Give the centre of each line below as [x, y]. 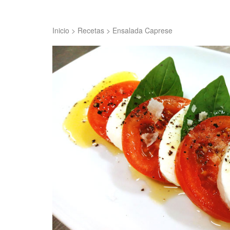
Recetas [91, 30]
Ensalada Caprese [142, 30]
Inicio [61, 30]
